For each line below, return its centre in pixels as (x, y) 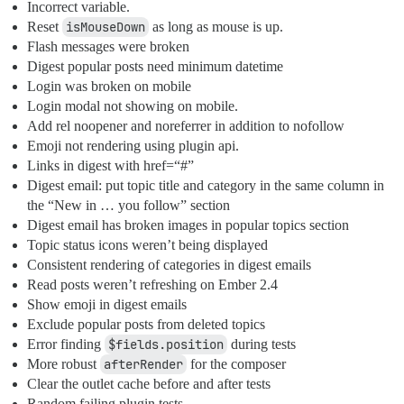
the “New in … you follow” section (129, 206)
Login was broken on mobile (109, 87)
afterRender (143, 365)
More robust (64, 364)
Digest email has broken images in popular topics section (188, 225)
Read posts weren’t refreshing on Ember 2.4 (152, 285)
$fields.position (166, 345)
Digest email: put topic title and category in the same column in (206, 186)
